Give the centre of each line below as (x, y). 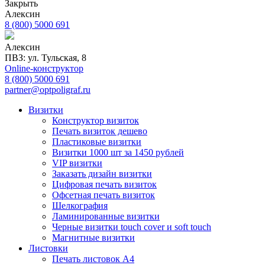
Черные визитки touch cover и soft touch (132, 227)
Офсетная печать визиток (104, 195)
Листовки (48, 248)
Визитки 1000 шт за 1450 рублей (118, 152)
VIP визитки (77, 163)
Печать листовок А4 (93, 259)
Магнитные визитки (93, 237)
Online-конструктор (44, 68)
